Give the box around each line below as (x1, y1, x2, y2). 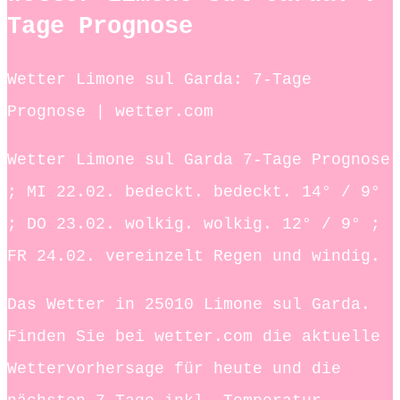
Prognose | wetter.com (7, 102, 213, 121)
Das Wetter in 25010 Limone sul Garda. (7, 295, 371, 313)
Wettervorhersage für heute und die (7, 359, 341, 378)
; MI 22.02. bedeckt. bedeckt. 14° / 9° (7, 182, 380, 201)
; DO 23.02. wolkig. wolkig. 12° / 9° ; (7, 214, 380, 233)
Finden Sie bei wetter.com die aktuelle (7, 327, 380, 346)
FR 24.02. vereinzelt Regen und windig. (7, 246, 380, 265)
